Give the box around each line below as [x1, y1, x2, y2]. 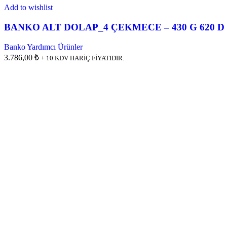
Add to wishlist [4, 3, 53, 12]
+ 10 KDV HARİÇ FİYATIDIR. [41, 54, 124, 62]
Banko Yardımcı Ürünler [4, 42, 83, 51]
